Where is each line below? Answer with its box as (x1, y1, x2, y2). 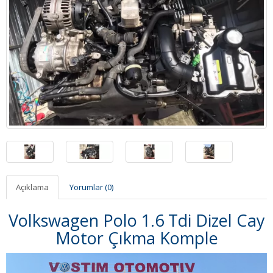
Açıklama (16, 182, 49, 193)
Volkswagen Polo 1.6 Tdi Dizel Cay (8, 209, 265, 232)
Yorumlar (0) (69, 182, 113, 193)
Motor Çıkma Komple (55, 227, 218, 250)
